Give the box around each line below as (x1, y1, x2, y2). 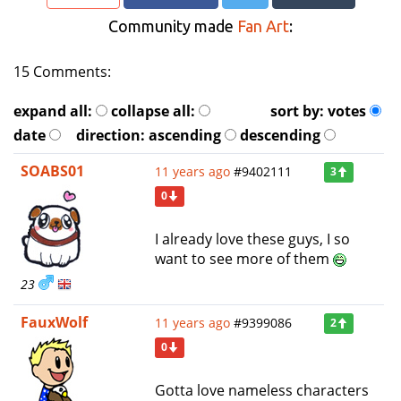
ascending (148, 124, 221, 145)
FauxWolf (21, 311, 88, 332)
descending (239, 124, 320, 145)
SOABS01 (21, 160, 84, 181)
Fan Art (237, 16, 289, 35)
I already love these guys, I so (155, 228, 350, 249)
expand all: (13, 100, 92, 121)
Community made (108, 16, 237, 35)
